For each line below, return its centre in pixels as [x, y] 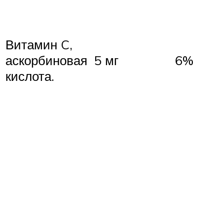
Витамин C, [39, 45]
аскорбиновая [46, 60]
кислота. [30, 76]
